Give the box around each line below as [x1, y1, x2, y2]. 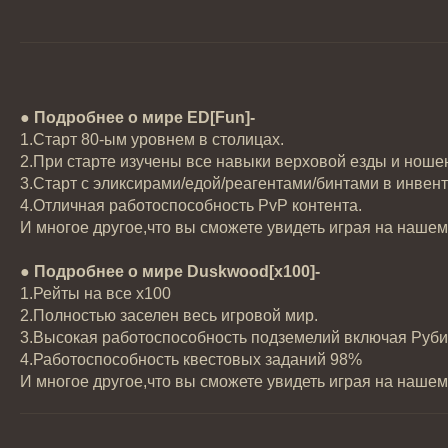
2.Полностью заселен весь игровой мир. [20, 307, 318, 324]
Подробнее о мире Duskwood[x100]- [34, 263, 320, 280]
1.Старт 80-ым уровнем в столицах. [20, 131, 284, 148]
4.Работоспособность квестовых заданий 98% [20, 351, 362, 368]
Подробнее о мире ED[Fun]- [34, 109, 255, 126]
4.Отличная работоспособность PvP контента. [20, 197, 362, 214]
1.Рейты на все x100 [20, 285, 171, 302]
